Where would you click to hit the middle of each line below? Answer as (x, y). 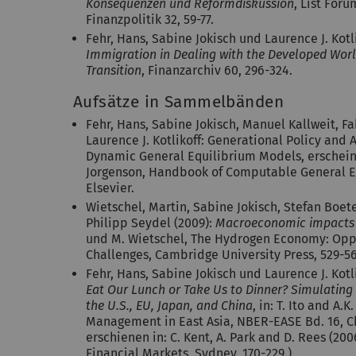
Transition (114, 70)
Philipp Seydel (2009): (151, 223)
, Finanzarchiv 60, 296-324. (217, 70)
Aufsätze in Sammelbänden (178, 102)
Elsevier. (110, 188)
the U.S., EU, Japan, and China (169, 306)
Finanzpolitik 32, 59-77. (150, 19)
